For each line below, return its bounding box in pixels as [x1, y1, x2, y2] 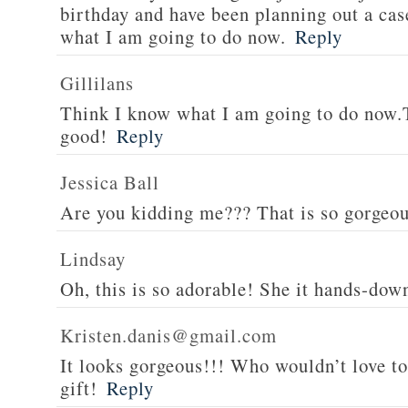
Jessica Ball [60, 169, 159, 195]
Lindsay [60, 246, 126, 271]
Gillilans [60, 70, 134, 96]
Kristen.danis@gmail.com [60, 322, 277, 348]
